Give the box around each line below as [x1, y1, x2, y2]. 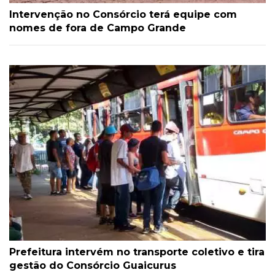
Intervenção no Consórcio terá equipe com [9, 8, 237, 20]
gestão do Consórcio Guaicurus [9, 259, 176, 271]
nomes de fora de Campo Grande [9, 21, 186, 34]
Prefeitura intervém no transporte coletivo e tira [9, 246, 265, 258]
